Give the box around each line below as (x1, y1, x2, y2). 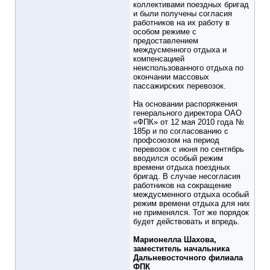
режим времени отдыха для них (133, 199, 250, 209)
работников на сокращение (133, 181, 231, 190)
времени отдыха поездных (133, 163, 230, 172)
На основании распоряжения (133, 99, 237, 109)
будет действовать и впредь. (133, 217, 240, 227)
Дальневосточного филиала (133, 253, 243, 263)
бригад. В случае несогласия (133, 172, 240, 181)
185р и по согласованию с (133, 127, 228, 136)
